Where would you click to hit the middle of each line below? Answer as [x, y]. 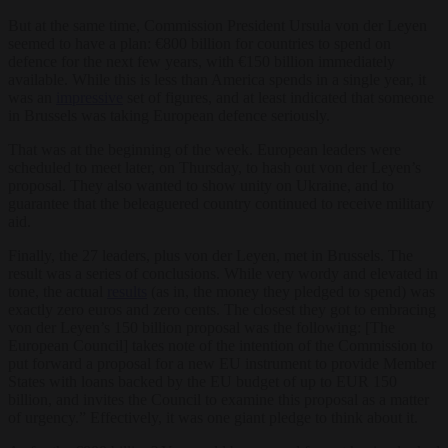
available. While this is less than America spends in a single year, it [217, 79]
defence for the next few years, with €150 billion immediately [201, 61]
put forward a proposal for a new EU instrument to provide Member [222, 363]
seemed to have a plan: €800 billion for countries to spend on [199, 43]
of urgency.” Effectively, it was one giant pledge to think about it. [213, 417]
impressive [89, 97]
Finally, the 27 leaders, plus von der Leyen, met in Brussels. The [210, 255]
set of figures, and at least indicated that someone [278, 97]
